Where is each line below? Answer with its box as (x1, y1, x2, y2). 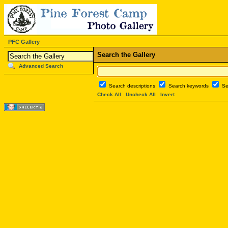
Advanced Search (19, 63, 63, 69)
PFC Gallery (8, 39, 40, 45)
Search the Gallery (97, 51, 155, 59)
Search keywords (168, 83, 210, 89)
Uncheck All (126, 92, 156, 98)
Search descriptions (109, 83, 157, 89)
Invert (160, 92, 175, 98)
